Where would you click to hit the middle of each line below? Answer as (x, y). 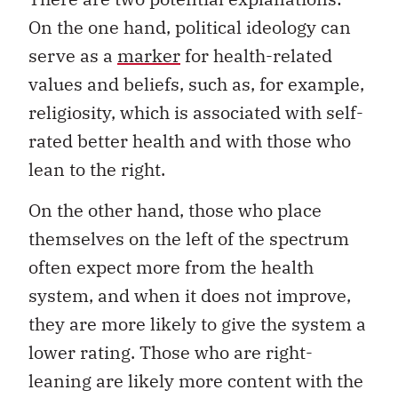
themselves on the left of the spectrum (189, 239)
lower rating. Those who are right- (171, 353)
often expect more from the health (171, 267)
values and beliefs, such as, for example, (196, 84)
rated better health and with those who (190, 140)
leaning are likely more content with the (196, 381)
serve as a (73, 55)
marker (149, 55)
